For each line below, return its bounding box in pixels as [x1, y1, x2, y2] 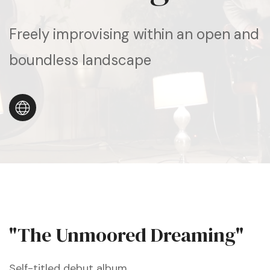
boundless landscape [9, 51, 151, 69]
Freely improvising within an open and [9, 25, 259, 43]
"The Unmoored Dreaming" [9, 221, 243, 248]
